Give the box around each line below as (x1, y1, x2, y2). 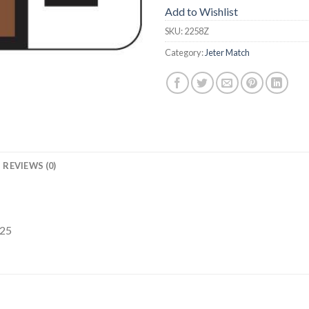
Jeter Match (205, 46, 250, 58)
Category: (165, 46, 205, 58)
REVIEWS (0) (3, 159, 57, 171)
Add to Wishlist (165, 4, 238, 18)
